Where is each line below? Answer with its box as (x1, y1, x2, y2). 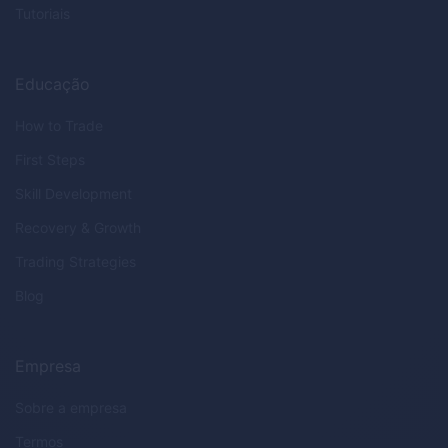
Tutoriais (15, 5, 70, 22)
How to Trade (15, 117, 103, 134)
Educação (15, 74, 90, 94)
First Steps (15, 151, 85, 168)
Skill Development (15, 185, 132, 202)
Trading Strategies (15, 253, 136, 270)
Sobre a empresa (15, 399, 127, 416)
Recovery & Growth (15, 219, 141, 236)
